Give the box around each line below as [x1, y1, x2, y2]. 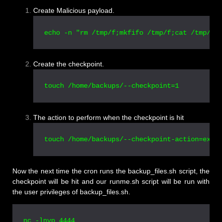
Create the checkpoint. [33, 59, 104, 68]
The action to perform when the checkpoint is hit [33, 113, 184, 121]
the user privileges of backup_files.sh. [12, 187, 130, 196]
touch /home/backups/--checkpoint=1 [44, 82, 179, 90]
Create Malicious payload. [33, 6, 114, 15]
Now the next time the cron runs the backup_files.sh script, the [12, 166, 210, 175]
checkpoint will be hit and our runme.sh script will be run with [12, 177, 210, 185]
